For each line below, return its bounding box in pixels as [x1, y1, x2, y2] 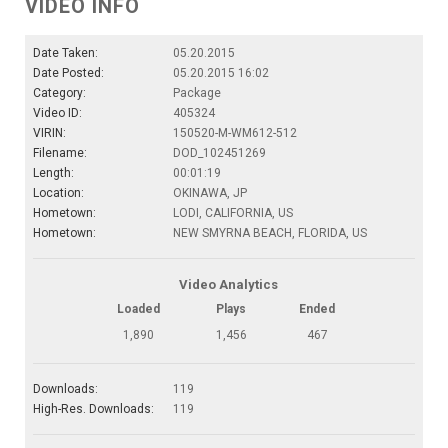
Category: [33, 85, 86, 100]
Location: [33, 185, 84, 200]
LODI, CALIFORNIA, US [173, 205, 293, 220]
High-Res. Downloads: [33, 401, 154, 416]
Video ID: [33, 105, 82, 120]
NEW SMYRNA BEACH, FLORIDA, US [173, 225, 367, 240]
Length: [33, 165, 74, 180]
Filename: [33, 145, 87, 160]
